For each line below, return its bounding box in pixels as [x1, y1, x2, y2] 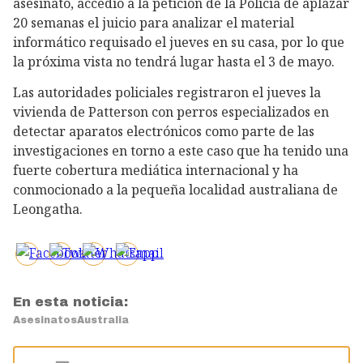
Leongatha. [13, 200, 83, 219]
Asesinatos [13, 314, 77, 327]
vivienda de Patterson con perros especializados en [13, 103, 329, 122]
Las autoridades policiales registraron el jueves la [13, 83, 321, 102]
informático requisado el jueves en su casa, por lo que [13, 32, 344, 51]
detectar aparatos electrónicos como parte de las [13, 122, 314, 141]
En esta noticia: [13, 295, 128, 310]
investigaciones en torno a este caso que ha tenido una [13, 142, 348, 160]
